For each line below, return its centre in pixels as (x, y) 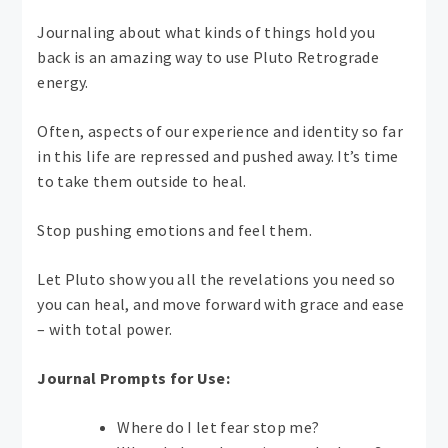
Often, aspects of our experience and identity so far (220, 131)
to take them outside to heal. (142, 181)
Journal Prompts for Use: (134, 378)
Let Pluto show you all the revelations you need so (216, 279)
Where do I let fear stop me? (218, 427)
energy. (63, 82)
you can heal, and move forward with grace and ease (221, 304)
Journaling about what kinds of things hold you (206, 32)
